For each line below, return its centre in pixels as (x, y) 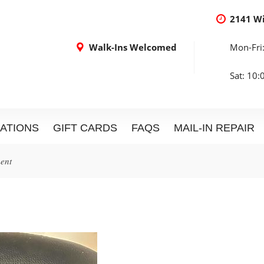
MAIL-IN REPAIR (214, 128)
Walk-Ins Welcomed (133, 47)
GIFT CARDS (85, 128)
